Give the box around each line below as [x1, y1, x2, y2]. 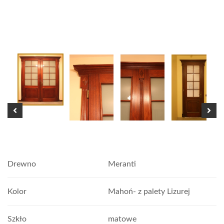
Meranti [107, 160, 136, 168]
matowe [107, 215, 136, 223]
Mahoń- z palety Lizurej [107, 187, 190, 195]
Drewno [7, 160, 36, 168]
